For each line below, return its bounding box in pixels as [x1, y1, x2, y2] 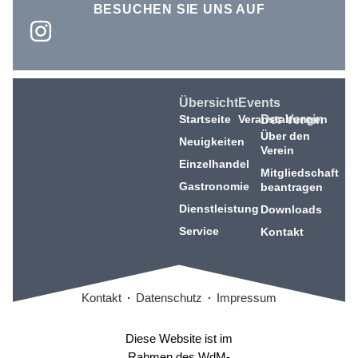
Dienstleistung [179, 201, 259, 215]
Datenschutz [136, 290, 202, 304]
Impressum [217, 290, 276, 304]
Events [237, 95, 280, 109]
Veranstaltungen [237, 112, 328, 125]
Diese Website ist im [125, 332, 233, 345]
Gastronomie [179, 179, 249, 193]
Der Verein [261, 112, 324, 126]
